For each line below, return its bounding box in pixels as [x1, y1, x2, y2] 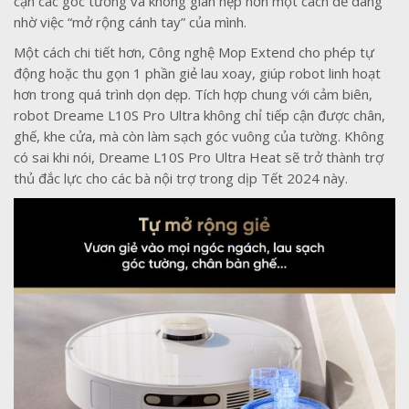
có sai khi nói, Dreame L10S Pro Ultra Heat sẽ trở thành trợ [14, 148, 383, 167]
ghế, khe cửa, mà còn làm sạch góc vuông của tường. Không [14, 127, 384, 146]
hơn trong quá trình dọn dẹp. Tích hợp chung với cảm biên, [14, 85, 372, 104]
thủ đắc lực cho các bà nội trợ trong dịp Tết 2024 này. [14, 169, 348, 188]
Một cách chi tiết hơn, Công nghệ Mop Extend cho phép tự [14, 43, 374, 62]
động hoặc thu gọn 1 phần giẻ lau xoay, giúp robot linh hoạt [14, 64, 381, 83]
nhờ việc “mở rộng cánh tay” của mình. [14, 13, 246, 32]
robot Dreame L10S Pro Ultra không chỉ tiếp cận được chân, [14, 106, 385, 125]
